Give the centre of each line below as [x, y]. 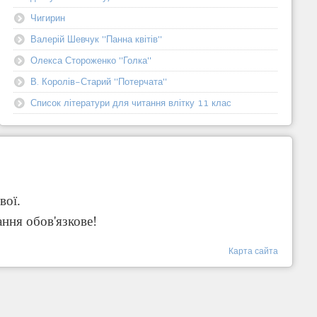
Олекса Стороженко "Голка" [91, 60]
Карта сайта [254, 250]
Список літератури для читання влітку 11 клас [131, 102]
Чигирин [48, 17]
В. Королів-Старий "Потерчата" [99, 81]
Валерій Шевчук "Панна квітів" [97, 39]
